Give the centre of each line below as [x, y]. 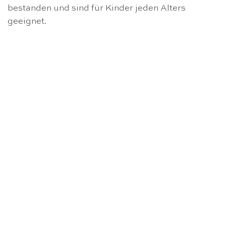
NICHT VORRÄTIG [113, 166]
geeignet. [27, 22]
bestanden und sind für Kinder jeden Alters [97, 9]
